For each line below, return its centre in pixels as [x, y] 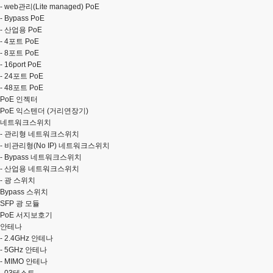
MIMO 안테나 [25, 261]
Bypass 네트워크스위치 [42, 157]
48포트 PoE [23, 88]
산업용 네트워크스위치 [41, 169]
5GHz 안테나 [25, 250]
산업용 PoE [22, 30]
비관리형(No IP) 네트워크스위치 [56, 146]
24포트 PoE [23, 76]
